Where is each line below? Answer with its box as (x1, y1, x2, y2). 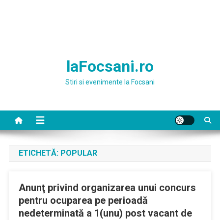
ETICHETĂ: (18, 148, 60, 158)
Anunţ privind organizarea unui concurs (18, 182, 196, 193)
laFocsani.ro (66, 57, 154, 76)
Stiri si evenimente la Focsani (65, 78, 155, 86)
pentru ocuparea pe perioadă (18, 194, 148, 206)
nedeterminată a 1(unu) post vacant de (18, 207, 192, 219)
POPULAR (60, 148, 97, 158)
